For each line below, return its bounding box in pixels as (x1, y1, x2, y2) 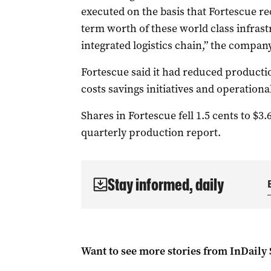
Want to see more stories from (80, 244, 230, 258)
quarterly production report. (80, 125, 221, 140)
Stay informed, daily (107, 175, 224, 194)
